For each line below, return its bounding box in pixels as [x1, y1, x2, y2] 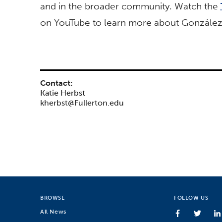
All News [40, 207, 66, 215]
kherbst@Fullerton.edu [40, 98, 124, 108]
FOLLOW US [174, 194, 209, 202]
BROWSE [40, 194, 65, 202]
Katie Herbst [40, 88, 85, 98]
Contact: [40, 78, 73, 88]
